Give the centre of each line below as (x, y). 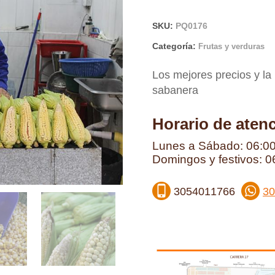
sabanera (175, 91)
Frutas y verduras (231, 47)
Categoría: (175, 46)
